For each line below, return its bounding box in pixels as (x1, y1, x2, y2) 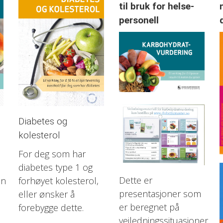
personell (119, 14, 159, 26)
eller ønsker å (18, 188, 75, 200)
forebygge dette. (18, 201, 86, 214)
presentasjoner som (119, 188, 202, 200)
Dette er (119, 174, 153, 187)
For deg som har (18, 147, 86, 160)
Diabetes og (18, 115, 67, 127)
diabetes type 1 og (18, 161, 93, 173)
